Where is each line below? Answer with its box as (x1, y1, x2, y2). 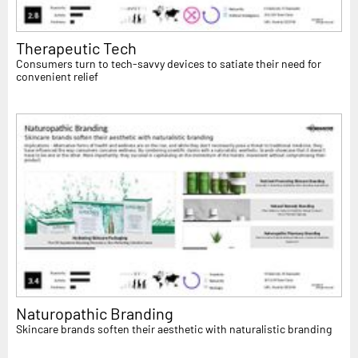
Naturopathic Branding (16, 303, 173, 323)
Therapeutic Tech (16, 38, 137, 58)
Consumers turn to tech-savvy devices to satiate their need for (16, 57, 321, 71)
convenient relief (16, 70, 98, 84)
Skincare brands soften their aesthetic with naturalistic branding (16, 321, 332, 336)
